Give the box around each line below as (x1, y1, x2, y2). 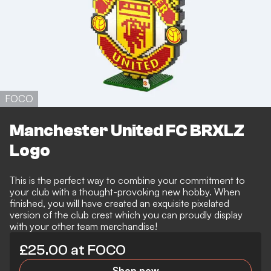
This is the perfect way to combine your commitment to (10, 174, 245, 187)
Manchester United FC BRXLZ (10, 120, 244, 140)
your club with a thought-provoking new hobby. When (10, 186, 240, 198)
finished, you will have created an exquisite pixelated (10, 197, 229, 210)
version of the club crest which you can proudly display (10, 209, 243, 221)
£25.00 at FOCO (19, 242, 126, 259)
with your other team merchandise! (10, 220, 157, 233)
